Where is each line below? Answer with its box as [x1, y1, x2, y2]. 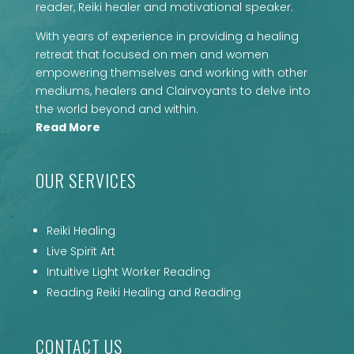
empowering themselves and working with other [35, 65, 307, 81]
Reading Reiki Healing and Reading [46, 284, 241, 300]
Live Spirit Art [46, 243, 115, 259]
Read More [35, 119, 100, 135]
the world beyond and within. [35, 101, 198, 117]
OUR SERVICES [35, 168, 136, 193]
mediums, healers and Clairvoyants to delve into [35, 83, 311, 99]
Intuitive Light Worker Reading [46, 264, 210, 280]
